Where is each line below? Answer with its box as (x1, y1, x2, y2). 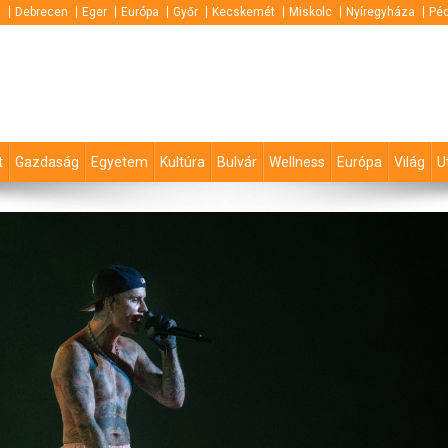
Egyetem (91, 154, 148, 171)
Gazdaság (15, 154, 79, 171)
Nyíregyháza (346, 5, 415, 19)
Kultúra (160, 154, 205, 171)
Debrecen (15, 5, 68, 19)
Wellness (269, 154, 325, 171)
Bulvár (217, 154, 257, 171)
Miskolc (289, 5, 332, 19)
